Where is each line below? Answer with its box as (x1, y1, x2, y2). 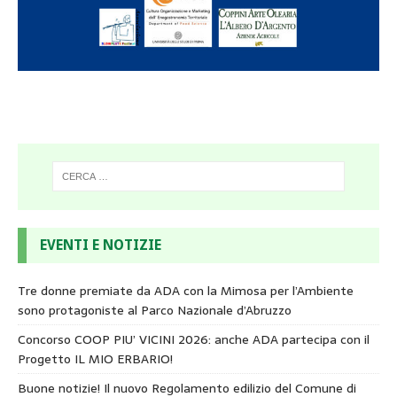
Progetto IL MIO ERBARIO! (18, 348, 173, 369)
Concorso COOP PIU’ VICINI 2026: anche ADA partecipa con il (18, 329, 370, 349)
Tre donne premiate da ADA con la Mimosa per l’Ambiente (18, 280, 354, 300)
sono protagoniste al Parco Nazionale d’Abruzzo (18, 300, 292, 320)
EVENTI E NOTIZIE (40, 236, 161, 253)
